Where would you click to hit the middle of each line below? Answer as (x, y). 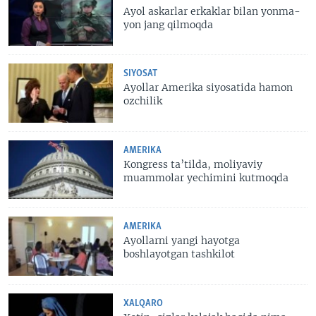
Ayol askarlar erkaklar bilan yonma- (212, 11)
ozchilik (143, 101)
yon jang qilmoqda (169, 25)
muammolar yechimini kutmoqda (206, 177)
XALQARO (144, 303)
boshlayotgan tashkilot (180, 254)
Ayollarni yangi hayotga (182, 241)
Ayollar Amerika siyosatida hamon (208, 88)
